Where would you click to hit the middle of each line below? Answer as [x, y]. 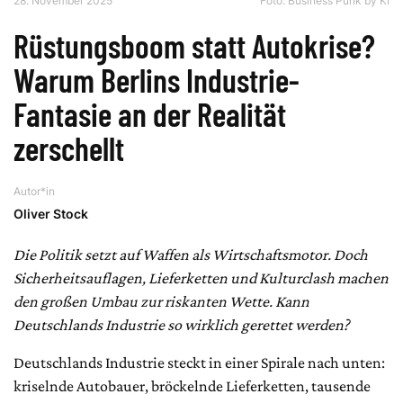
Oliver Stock [51, 213]
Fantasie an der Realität [150, 113]
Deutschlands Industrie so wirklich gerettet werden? [181, 324]
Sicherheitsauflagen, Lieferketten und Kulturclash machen [201, 278]
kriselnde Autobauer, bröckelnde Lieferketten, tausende [192, 385]
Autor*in [34, 191]
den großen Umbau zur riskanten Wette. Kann [161, 301]
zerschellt [69, 148]
